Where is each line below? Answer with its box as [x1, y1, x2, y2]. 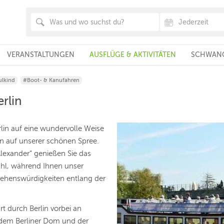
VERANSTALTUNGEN [6, 51, 74, 58]
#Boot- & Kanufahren [23, 77, 79, 83]
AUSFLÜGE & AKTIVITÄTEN [89, 51, 176, 58]
